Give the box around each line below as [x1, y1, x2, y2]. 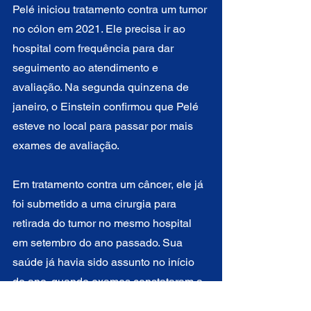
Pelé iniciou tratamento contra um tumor [12, 2, 210, 16]
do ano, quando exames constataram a [12, 274, 205, 288]
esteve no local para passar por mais [12, 119, 196, 133]
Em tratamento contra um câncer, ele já [12, 177, 206, 191]
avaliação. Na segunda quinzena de [12, 80, 192, 94]
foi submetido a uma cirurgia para [12, 196, 179, 210]
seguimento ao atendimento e [12, 60, 161, 74]
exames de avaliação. [12, 138, 119, 152]
